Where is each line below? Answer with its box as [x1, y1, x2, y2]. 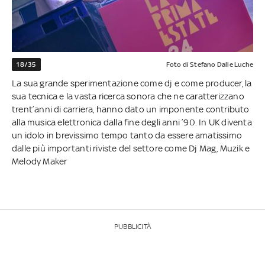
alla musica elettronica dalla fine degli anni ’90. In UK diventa [12, 117, 252, 127]
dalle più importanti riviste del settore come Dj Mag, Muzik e [12, 143, 250, 153]
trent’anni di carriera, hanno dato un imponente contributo [12, 104, 250, 114]
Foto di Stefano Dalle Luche [166, 60, 253, 69]
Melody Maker [12, 156, 67, 166]
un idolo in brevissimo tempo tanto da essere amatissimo [12, 130, 243, 140]
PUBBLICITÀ [114, 222, 151, 231]
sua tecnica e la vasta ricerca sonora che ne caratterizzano [12, 91, 244, 101]
